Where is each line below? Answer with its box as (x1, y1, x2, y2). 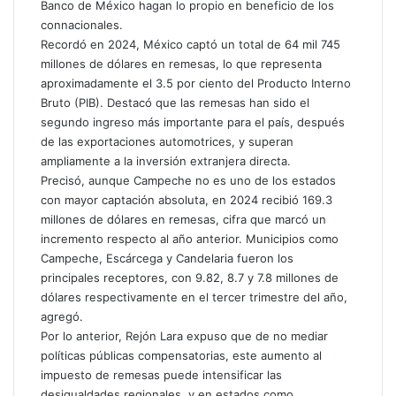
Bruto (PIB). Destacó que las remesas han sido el (41, 95, 309, 110)
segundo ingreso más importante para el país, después (41, 115, 345, 129)
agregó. (41, 309, 83, 324)
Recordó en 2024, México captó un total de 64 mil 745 (41, 37, 340, 51)
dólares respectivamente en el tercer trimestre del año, (41, 290, 347, 304)
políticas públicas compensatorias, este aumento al (41, 348, 322, 362)
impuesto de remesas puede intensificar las (41, 368, 282, 382)
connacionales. (41, 18, 123, 32)
